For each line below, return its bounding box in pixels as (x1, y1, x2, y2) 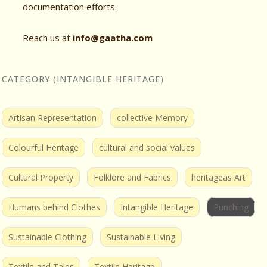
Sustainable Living (107, 231, 175, 243)
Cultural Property (8, 171, 73, 183)
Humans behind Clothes (8, 201, 100, 213)
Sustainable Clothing (8, 231, 86, 243)
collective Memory (117, 111, 188, 123)
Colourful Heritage (8, 141, 79, 153)
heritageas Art (191, 171, 246, 183)
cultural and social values (99, 141, 195, 153)
